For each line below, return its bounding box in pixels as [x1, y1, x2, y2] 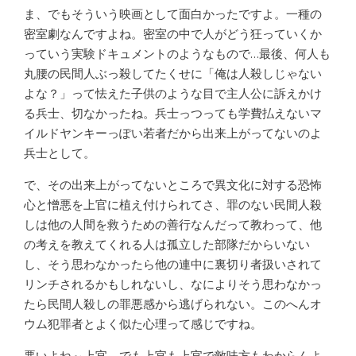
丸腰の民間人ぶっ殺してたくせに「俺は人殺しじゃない [24, 65, 322, 82]
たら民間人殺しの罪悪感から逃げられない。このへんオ [24, 296, 322, 312]
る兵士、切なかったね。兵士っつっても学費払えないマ [24, 105, 322, 122]
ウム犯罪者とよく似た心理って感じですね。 [24, 315, 262, 332]
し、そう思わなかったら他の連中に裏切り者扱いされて [24, 256, 322, 273]
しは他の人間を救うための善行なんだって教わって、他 [24, 216, 322, 233]
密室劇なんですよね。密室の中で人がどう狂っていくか [24, 25, 322, 42]
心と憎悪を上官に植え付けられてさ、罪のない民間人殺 [24, 196, 322, 213]
